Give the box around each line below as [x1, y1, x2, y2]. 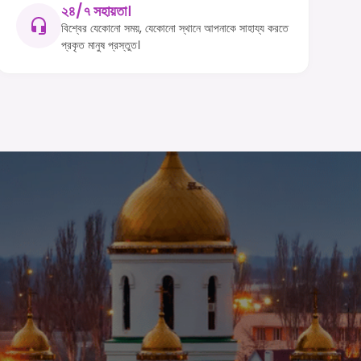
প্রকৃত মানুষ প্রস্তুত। [60, 37, 140, 54]
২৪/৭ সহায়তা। [60, 2, 131, 22]
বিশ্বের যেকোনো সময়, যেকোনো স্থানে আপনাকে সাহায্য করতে [60, 20, 288, 37]
